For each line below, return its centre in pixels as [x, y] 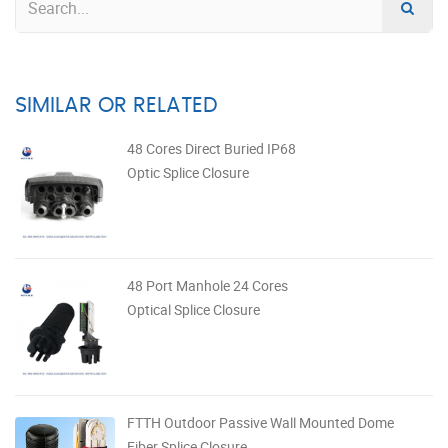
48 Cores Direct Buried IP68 [211, 148]
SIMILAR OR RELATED [116, 105]
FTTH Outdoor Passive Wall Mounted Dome [260, 422]
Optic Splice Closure [188, 172]
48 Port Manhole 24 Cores [207, 285]
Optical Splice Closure [193, 309]
